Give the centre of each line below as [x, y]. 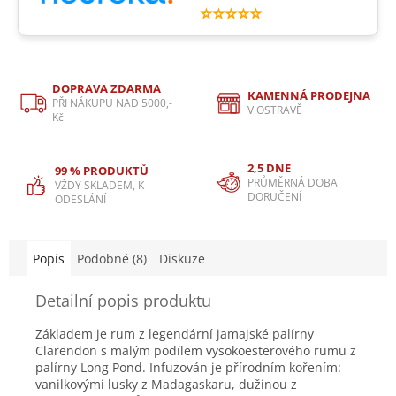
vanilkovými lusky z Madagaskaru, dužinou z [166, 384]
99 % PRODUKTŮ [102, 170]
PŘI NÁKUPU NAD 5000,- [112, 103]
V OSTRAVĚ [275, 110]
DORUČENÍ [274, 196]
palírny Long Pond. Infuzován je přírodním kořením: [188, 367]
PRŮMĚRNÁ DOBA [293, 182]
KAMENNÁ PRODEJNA [309, 95]
